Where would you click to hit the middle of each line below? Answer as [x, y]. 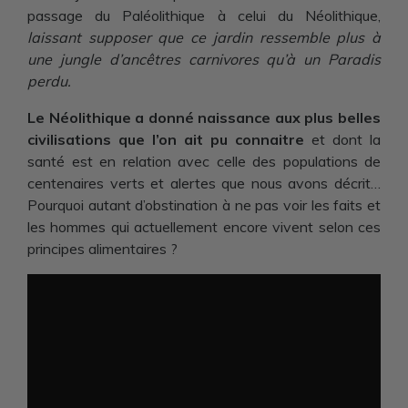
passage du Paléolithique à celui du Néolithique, [204, 15]
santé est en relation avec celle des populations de [204, 161]
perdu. [49, 81]
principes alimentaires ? [102, 249]
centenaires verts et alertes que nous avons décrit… [204, 183]
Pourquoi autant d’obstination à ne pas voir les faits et [204, 205]
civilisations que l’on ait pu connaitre [166, 139]
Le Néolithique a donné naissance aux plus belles [204, 117]
